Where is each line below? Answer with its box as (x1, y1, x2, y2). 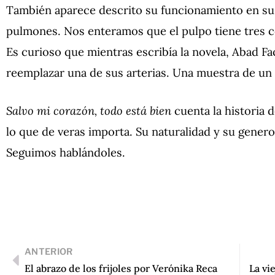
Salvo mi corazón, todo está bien (6, 103, 171, 118)
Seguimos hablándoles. (6, 144, 125, 160)
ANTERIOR (25, 246, 73, 258)
